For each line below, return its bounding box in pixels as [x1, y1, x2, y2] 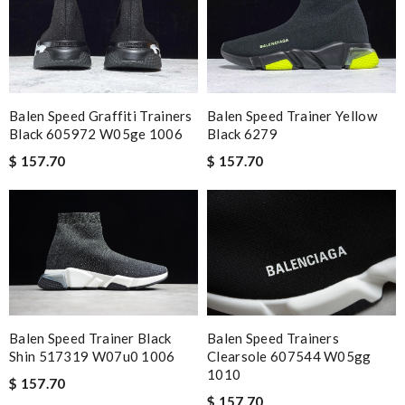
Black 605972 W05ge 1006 [9, 125, 183, 142]
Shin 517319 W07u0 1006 [9, 348, 175, 365]
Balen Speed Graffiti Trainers [9, 107, 193, 124]
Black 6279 [207, 125, 278, 142]
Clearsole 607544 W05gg [207, 348, 372, 365]
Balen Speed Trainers [207, 330, 340, 347]
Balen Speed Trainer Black [9, 330, 172, 347]
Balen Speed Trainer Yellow [207, 107, 377, 124]
